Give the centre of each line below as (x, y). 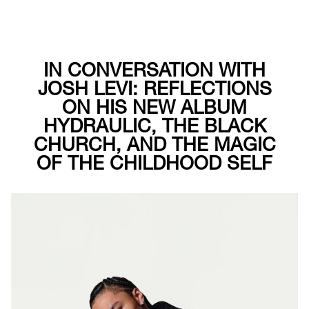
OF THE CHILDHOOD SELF (154, 163)
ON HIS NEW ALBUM (154, 107)
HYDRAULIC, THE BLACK (154, 126)
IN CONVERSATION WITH (154, 70)
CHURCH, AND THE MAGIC (154, 144)
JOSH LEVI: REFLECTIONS (154, 88)
